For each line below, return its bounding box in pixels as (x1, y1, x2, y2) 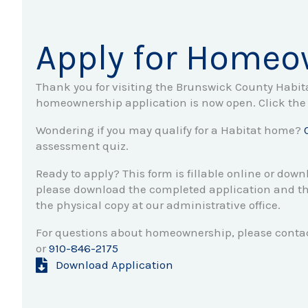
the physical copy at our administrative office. (36, 197, 280, 212)
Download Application (56, 258, 173, 272)
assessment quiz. (36, 138, 129, 153)
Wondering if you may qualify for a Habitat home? (36, 122, 304, 137)
